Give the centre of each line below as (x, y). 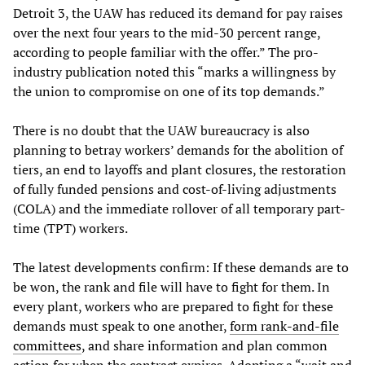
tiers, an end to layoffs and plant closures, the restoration (180, 169)
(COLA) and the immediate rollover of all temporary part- (179, 208)
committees (47, 345)
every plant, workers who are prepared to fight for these (173, 306)
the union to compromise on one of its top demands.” (169, 91)
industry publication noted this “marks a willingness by (174, 71)
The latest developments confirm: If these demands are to (181, 267)
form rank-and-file (284, 325)
